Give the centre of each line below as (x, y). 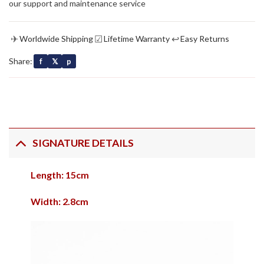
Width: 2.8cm (59, 202)
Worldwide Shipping (56, 38)
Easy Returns (205, 38)
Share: (21, 61)
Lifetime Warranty (137, 38)
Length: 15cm (60, 174)
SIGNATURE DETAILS (83, 143)
